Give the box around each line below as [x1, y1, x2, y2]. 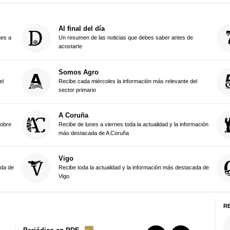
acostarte [58, 43, 82, 50]
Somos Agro [58, 68, 99, 76]
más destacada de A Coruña [58, 130, 129, 137]
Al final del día [58, 25, 105, 33]
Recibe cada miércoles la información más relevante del [58, 78, 197, 84]
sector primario [58, 86, 96, 93]
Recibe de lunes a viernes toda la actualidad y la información [58, 121, 208, 128]
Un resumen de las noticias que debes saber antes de [58, 34, 193, 41]
